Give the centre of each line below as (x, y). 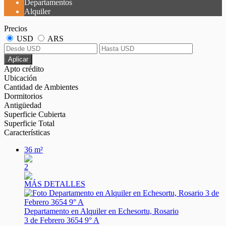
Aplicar (18, 60)
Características (27, 133)
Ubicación (20, 78)
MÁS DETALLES (55, 184)
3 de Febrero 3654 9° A (62, 220)
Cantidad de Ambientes (41, 87)
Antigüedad (23, 105)
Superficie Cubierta (35, 115)
